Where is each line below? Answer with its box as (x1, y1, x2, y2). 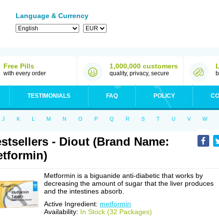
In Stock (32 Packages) (80, 208, 152, 216)
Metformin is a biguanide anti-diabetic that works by (44, 172, 203, 179)
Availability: (44, 208, 80, 216)
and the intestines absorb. (44, 187, 124, 195)
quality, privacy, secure (109, 70, 169, 77)
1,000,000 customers (109, 62, 178, 70)
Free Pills (3, 62, 34, 70)
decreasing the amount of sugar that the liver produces (44, 179, 214, 187)
